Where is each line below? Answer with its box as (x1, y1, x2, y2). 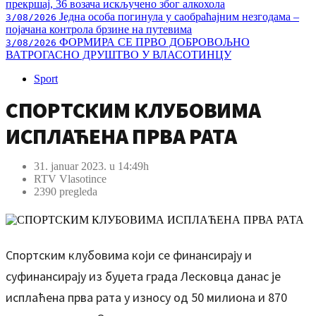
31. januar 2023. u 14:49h (34, 160, 149, 172)
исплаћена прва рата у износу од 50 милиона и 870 (6, 289, 287, 305)
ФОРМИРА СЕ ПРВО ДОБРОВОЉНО (56, 36, 250, 48)
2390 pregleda (34, 186, 97, 197)
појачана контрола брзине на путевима (6, 23, 192, 35)
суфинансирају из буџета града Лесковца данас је (6, 268, 281, 284)
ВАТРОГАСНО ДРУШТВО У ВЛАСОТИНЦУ (6, 49, 231, 61)
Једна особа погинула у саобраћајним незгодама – (56, 11, 299, 23)
